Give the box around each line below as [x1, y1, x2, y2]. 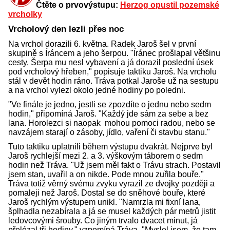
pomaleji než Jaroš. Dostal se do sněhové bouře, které [8, 188, 205, 198]
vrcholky [8, 10, 42, 19]
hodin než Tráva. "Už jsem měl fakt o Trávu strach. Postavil [8, 161, 221, 170]
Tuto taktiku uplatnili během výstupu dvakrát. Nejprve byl [8, 142, 213, 151]
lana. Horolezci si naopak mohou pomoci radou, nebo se [8, 119, 215, 128]
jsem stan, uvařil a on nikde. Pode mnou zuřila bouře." [8, 170, 204, 179]
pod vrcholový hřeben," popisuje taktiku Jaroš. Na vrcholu [8, 67, 217, 76]
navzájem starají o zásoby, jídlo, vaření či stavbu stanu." [8, 128, 210, 137]
